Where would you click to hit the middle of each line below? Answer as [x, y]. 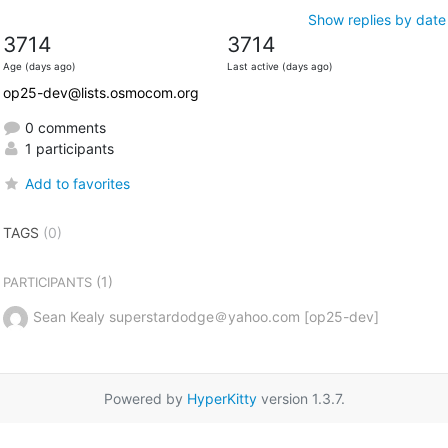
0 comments [63, 127]
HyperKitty [221, 398]
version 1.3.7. [300, 398]
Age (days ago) [39, 66]
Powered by [145, 398]
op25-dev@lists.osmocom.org [100, 92]
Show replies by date [376, 19]
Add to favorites [77, 183]
